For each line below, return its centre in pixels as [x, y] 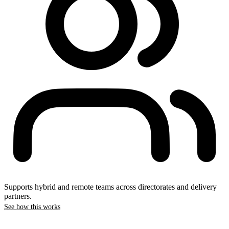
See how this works [32, 207]
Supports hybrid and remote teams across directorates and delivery [110, 187]
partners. [18, 196]
